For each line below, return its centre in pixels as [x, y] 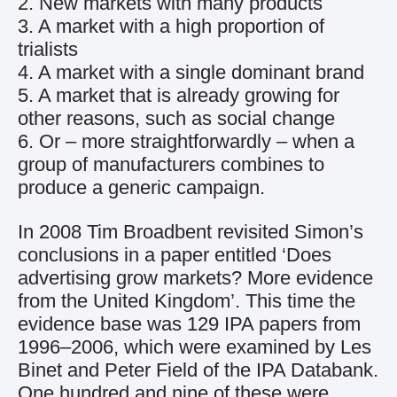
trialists [48, 49]
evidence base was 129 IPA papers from [189, 324]
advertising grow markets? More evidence [195, 278]
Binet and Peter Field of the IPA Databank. [198, 370]
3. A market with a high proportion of [171, 26]
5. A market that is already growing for [179, 95]
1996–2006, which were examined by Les [195, 347]
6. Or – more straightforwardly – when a [186, 141]
